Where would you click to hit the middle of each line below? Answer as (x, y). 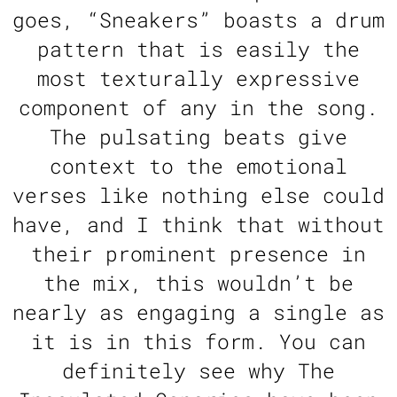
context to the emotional (198, 166)
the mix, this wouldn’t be (198, 283)
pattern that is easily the (198, 49)
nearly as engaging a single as (198, 312)
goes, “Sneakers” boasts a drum (198, 20)
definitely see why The (198, 371)
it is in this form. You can (198, 342)
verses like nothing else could (198, 195)
